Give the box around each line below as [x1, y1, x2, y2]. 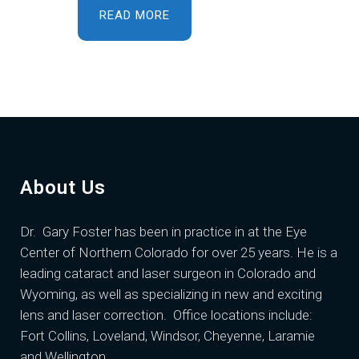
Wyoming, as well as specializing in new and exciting [20, 286, 322, 302]
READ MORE [99, 7, 170, 22]
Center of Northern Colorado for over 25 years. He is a [20, 244, 337, 260]
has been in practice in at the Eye [111, 224, 307, 240]
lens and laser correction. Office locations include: [20, 307, 313, 323]
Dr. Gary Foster [20, 224, 111, 240]
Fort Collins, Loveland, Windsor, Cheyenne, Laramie [20, 328, 315, 344]
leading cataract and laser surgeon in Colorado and [20, 265, 316, 281]
